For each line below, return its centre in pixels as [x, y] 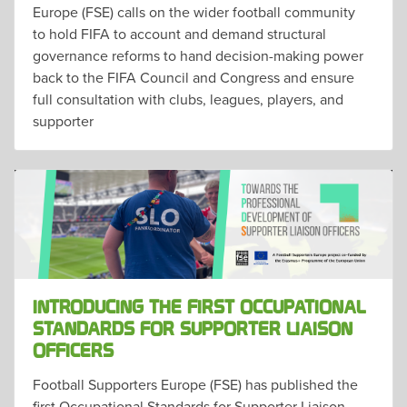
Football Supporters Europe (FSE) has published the [195, 384]
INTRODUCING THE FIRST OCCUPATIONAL [199, 308]
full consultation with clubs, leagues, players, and [188, 99]
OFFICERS [73, 351]
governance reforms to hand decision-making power [198, 55]
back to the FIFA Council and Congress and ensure [194, 77]
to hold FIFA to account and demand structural [179, 33]
